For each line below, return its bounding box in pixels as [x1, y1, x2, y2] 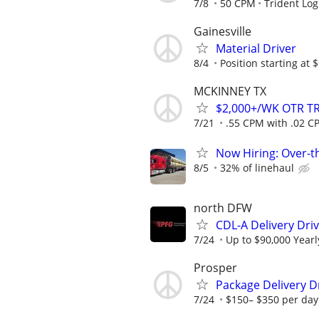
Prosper [194, 260, 237, 276]
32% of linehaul [220, 160, 294, 174]
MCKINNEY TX [194, 83, 266, 100]
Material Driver [216, 41, 296, 57]
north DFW [194, 199, 252, 216]
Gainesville [194, 23, 251, 40]
